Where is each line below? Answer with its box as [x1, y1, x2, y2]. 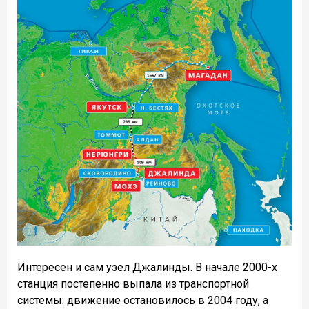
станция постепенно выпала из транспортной [17, 277, 249, 291]
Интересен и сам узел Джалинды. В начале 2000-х [17, 261, 277, 275]
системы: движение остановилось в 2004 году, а [17, 294, 268, 308]
